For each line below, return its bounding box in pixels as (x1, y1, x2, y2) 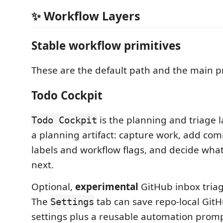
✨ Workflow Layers (31, 8, 140, 24)
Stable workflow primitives (31, 37, 181, 53)
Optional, (31, 180, 75, 194)
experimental (75, 180, 138, 194)
